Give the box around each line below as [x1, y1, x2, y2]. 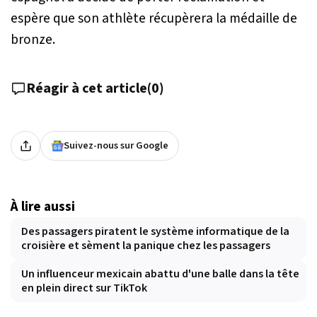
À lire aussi [11, 197, 75, 217]
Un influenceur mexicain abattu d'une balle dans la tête [21, 266, 299, 282]
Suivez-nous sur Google [64, 138, 168, 154]
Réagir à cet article [26, 79, 147, 99]
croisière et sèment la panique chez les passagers [21, 238, 270, 254]
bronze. [11, 30, 55, 50]
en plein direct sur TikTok [21, 280, 147, 296]
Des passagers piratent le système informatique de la [21, 224, 289, 240]
